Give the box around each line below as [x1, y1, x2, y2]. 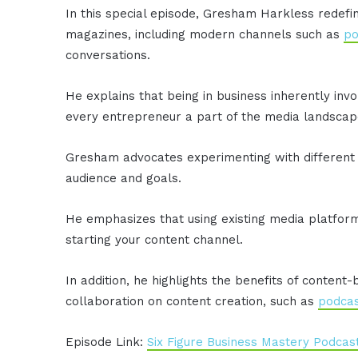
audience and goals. [66, 170, 182, 185]
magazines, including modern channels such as [66, 26, 344, 42]
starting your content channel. [66, 232, 244, 247]
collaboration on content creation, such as [66, 293, 319, 308]
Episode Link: [66, 334, 148, 349]
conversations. [66, 47, 151, 62]
